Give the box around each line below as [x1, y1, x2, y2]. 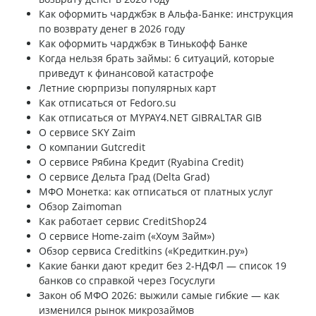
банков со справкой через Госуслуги [39, 274, 215, 288]
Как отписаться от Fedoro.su [39, 96, 176, 110]
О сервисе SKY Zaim [39, 126, 135, 140]
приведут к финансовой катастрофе [39, 66, 214, 80]
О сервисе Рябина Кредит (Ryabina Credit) [39, 155, 243, 169]
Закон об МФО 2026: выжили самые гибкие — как [39, 288, 279, 303]
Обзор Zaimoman [39, 200, 122, 214]
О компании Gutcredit [39, 140, 145, 154]
